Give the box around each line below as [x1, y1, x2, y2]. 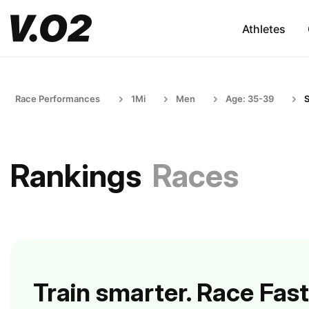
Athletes [241, 21, 286, 36]
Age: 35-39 [226, 93, 274, 104]
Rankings [10, 157, 141, 195]
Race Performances [15, 93, 100, 104]
